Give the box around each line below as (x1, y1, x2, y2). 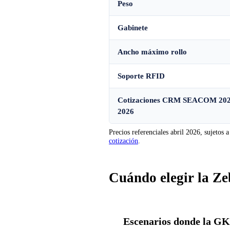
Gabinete (118, 23, 148, 32)
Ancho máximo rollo (118, 47, 187, 56)
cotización (109, 136, 138, 145)
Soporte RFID (118, 71, 165, 80)
